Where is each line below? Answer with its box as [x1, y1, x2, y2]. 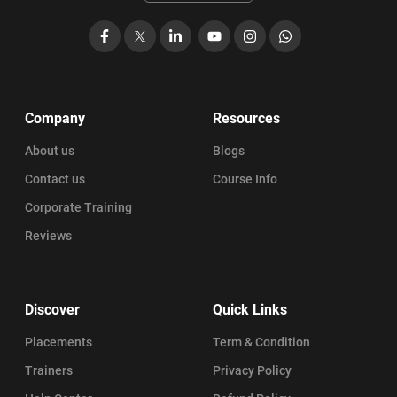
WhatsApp [277, 29, 342, 47]
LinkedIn [182, 29, 235, 47]
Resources [213, 109, 280, 127]
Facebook [111, 29, 172, 47]
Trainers [25, 362, 73, 378]
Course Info [213, 171, 277, 186]
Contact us [25, 171, 85, 186]
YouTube [206, 29, 261, 47]
